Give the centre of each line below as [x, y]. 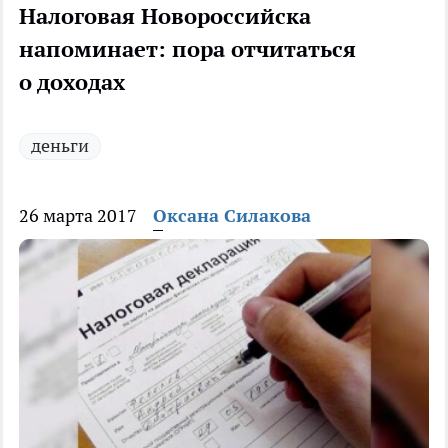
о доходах [72, 82]
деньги [60, 146]
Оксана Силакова [232, 216]
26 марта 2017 [78, 216]
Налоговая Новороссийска [165, 16]
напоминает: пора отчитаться [187, 49]
